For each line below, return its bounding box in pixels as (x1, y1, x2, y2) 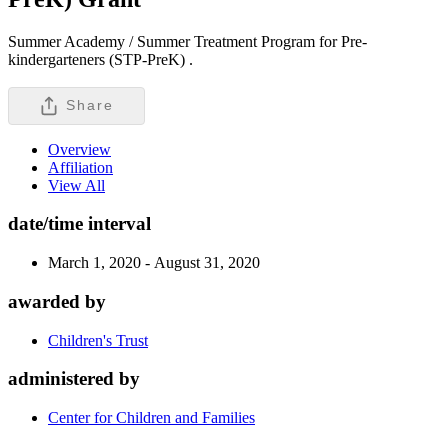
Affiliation (48, 158, 113, 176)
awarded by (8, 290, 106, 312)
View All (48, 176, 105, 194)
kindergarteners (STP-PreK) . (8, 50, 193, 68)
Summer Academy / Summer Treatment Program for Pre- (8, 32, 367, 50)
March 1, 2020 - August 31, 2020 (48, 254, 260, 272)
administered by (8, 368, 140, 390)
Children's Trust (48, 331, 148, 349)
